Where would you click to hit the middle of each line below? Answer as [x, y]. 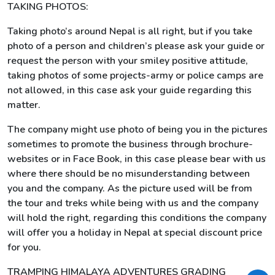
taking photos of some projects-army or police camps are [135, 76]
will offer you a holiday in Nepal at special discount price [135, 233]
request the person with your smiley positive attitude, [128, 61]
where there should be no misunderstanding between [129, 174]
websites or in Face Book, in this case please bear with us [137, 159]
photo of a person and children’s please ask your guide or [136, 46]
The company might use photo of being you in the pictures [137, 130]
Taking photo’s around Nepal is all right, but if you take [130, 31]
